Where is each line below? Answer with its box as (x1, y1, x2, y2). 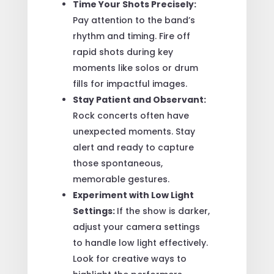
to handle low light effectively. (72, 236, 208, 249)
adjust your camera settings (72, 220, 200, 233)
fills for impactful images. (72, 77, 187, 90)
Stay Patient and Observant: (72, 93, 206, 106)
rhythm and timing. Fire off (72, 29, 190, 42)
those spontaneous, (72, 157, 163, 169)
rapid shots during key (72, 45, 173, 58)
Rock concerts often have (72, 109, 189, 122)
